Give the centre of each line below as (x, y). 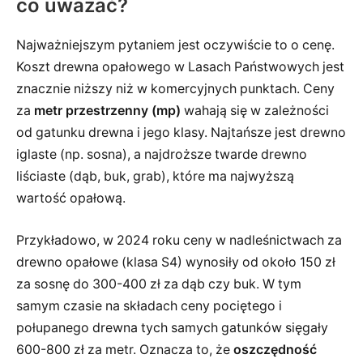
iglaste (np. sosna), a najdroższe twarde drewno (162, 155)
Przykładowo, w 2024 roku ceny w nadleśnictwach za (179, 240)
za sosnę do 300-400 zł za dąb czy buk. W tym (159, 284)
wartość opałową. (71, 199)
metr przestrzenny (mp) (107, 111)
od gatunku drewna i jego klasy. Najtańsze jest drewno (181, 133)
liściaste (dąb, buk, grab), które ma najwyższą (155, 177)
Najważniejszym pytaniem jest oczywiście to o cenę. (175, 45)
